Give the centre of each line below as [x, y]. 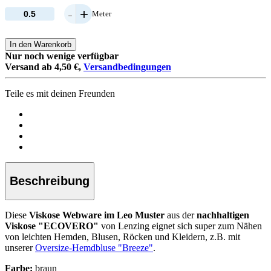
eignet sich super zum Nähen [207, 226]
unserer [20, 247]
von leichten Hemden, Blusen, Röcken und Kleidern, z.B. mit [122, 237]
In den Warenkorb [41, 45]
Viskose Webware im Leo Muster [98, 215]
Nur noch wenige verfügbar [62, 56]
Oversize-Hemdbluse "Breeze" [94, 247]
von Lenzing [124, 226]
